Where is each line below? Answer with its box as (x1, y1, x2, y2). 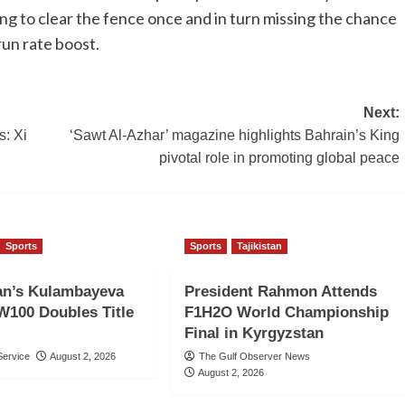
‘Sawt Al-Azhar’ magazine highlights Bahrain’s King (69, 127, 400, 144)
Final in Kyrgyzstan (184, 325, 324, 343)
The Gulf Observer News (198, 351, 310, 363)
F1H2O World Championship (184, 304, 389, 322)
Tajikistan (236, 240, 282, 252)
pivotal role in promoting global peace (158, 150, 400, 166)
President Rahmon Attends (184, 283, 377, 301)
